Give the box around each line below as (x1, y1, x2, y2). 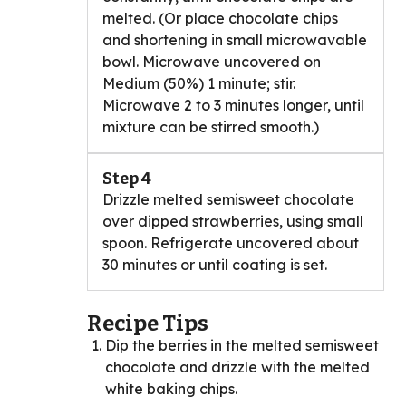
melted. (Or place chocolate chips (102, 9, 338, 28)
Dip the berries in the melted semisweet (105, 336, 379, 355)
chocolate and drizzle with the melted (105, 358, 370, 377)
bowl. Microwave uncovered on (102, 53, 321, 72)
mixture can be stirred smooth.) (102, 118, 319, 137)
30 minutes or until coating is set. (102, 256, 327, 275)
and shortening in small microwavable (102, 31, 367, 50)
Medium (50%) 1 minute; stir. (102, 74, 295, 93)
